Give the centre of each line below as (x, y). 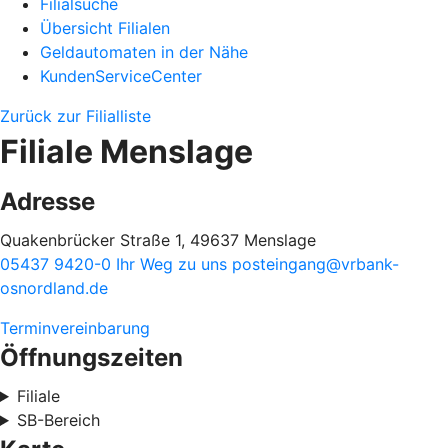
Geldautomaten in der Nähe (144, 52)
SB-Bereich (58, 420)
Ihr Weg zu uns (174, 264)
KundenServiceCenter (121, 76)
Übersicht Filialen (105, 28)
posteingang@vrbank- (315, 264)
